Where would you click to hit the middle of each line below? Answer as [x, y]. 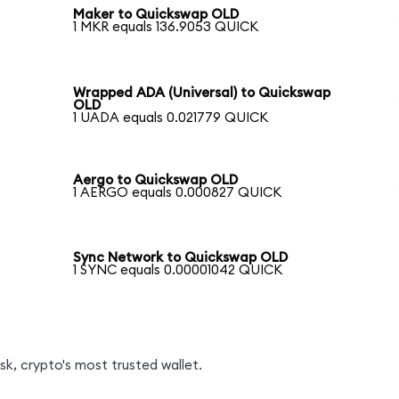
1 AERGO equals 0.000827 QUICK [178, 192]
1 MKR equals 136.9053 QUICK [166, 28]
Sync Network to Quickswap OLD [181, 258]
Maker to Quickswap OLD [156, 15]
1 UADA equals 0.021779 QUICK [171, 118]
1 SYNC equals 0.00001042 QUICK [178, 271]
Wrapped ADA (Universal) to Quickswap [202, 93]
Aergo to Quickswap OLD [156, 180]
